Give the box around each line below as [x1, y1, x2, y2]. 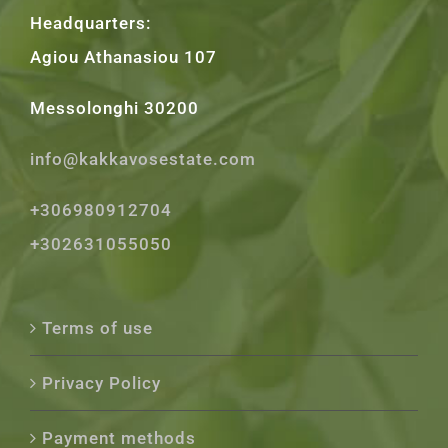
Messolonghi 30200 [30, 97, 199, 118]
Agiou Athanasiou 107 [30, 46, 217, 67]
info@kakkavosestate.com [30, 148, 256, 169]
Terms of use [42, 317, 153, 338]
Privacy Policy [42, 372, 161, 393]
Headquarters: [30, 12, 151, 33]
